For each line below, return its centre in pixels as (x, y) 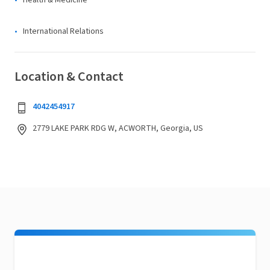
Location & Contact (69, 77)
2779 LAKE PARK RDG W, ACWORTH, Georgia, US (118, 128)
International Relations (63, 31)
